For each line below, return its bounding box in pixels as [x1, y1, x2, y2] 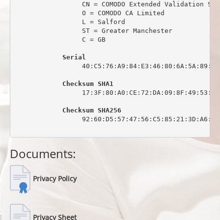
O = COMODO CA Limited [15, 9, 165, 17]
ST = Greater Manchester [15, 27, 172, 34]
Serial [62, 53, 86, 61]
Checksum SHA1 [62, 80, 113, 87]
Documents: [10, 145, 76, 162]
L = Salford [15, 18, 125, 26]
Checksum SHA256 [62, 106, 121, 114]
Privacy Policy [33, 174, 77, 184]
